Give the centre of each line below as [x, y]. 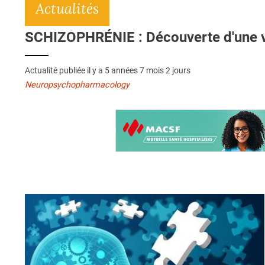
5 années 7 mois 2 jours [148, 71]
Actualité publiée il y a [65, 71]
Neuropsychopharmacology [77, 85]
